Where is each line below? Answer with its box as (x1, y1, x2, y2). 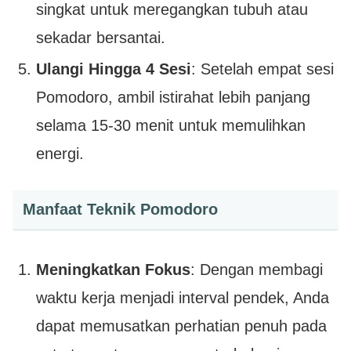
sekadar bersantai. (36, 28, 165, 46)
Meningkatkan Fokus (36, 261, 190, 279)
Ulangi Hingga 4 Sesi (36, 60, 191, 78)
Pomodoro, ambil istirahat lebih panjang (36, 88, 310, 106)
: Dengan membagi (190, 261, 323, 279)
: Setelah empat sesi (191, 60, 334, 78)
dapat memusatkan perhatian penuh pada (36, 317, 327, 335)
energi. (36, 144, 84, 162)
